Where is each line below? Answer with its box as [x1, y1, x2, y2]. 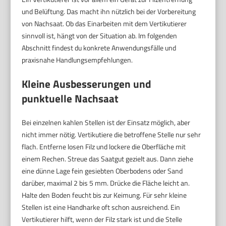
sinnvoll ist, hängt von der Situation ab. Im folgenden [22, 30, 178, 41]
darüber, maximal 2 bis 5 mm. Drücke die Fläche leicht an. [22, 177, 190, 188]
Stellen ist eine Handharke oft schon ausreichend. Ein [22, 201, 181, 212]
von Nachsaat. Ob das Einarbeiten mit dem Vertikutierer [22, 18, 187, 29]
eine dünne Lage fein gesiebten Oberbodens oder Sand [22, 165, 183, 176]
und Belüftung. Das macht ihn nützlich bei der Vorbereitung [22, 6, 196, 17]
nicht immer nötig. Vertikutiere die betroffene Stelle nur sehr [22, 129, 201, 140]
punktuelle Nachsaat [22, 90, 119, 106]
